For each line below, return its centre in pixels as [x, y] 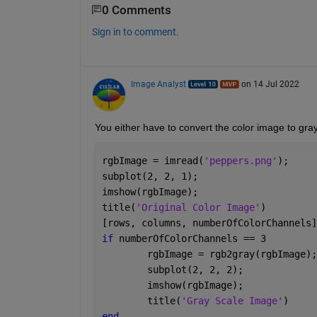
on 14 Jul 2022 [270, 85]
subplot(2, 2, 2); [195, 270]
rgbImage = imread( [152, 161]
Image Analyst [158, 85]
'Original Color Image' [198, 208]
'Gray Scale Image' [232, 301]
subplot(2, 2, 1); [150, 177]
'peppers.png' [240, 161]
